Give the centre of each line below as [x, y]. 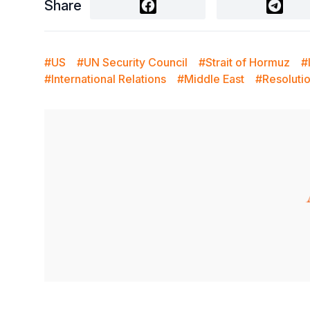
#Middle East [212, 79]
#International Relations [107, 79]
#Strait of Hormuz [246, 62]
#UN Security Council [134, 62]
